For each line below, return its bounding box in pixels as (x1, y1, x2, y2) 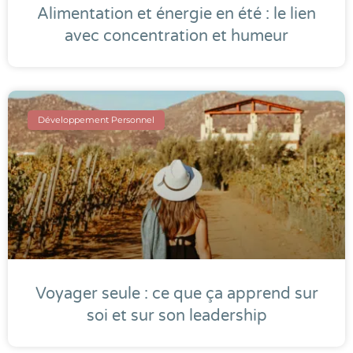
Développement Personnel (38, 113, 155, 125)
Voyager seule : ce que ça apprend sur (35, 284, 318, 304)
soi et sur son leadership (86, 307, 267, 326)
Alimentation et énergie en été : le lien (37, 5, 316, 24)
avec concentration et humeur (65, 27, 288, 46)
